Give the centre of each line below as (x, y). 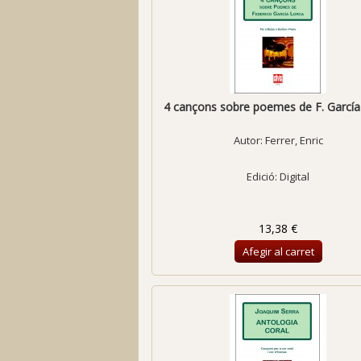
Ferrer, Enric (294, 140)
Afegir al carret (278, 251)
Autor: (249, 140)
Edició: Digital (278, 176)
